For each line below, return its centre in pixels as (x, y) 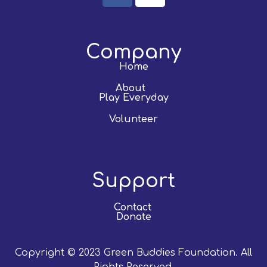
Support (133, 181)
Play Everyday (133, 98)
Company (133, 52)
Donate (133, 217)
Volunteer (133, 119)
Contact (133, 208)
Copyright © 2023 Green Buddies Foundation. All (133, 253)
